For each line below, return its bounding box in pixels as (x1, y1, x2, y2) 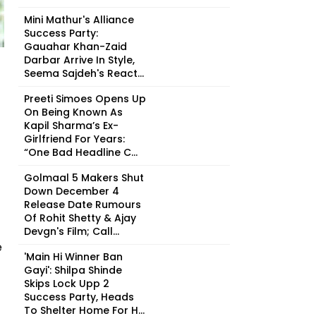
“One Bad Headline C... (24, 145, 138, 159)
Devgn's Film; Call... (24, 224, 119, 238)
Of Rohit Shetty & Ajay (24, 211, 136, 225)
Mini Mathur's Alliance (24, 13, 134, 27)
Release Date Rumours (24, 197, 141, 212)
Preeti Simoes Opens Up (24, 92, 146, 106)
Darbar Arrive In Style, (24, 53, 135, 67)
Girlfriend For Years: (24, 132, 125, 146)
